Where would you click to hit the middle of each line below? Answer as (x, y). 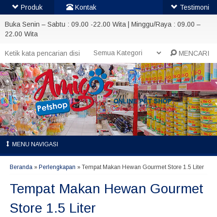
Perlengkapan (57, 167)
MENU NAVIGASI (34, 144)
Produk (31, 7)
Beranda (21, 167)
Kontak (85, 7)
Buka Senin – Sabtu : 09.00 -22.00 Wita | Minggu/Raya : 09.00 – (103, 24)
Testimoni (193, 7)
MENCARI (193, 53)
